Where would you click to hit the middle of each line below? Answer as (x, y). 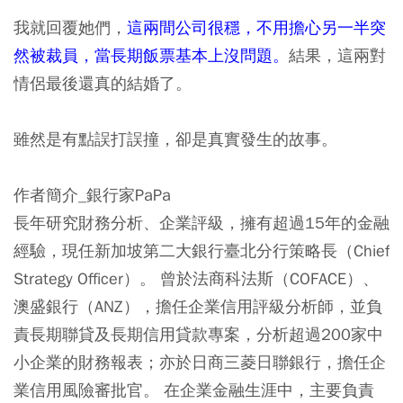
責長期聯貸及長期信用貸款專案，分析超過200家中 (198, 334)
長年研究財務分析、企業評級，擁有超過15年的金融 (201, 222)
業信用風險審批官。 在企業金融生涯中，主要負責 (194, 390)
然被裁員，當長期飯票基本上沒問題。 (151, 55)
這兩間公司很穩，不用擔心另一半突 (256, 27)
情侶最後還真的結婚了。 (103, 83)
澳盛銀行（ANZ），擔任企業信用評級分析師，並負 (198, 306)
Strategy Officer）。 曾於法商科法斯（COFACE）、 (196, 278)
